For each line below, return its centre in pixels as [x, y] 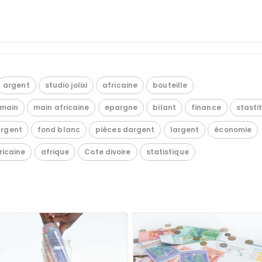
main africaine [61, 108]
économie [233, 130]
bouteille [170, 85]
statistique [167, 152]
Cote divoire [108, 152]
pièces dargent [125, 130]
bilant [164, 108]
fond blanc [58, 130]
